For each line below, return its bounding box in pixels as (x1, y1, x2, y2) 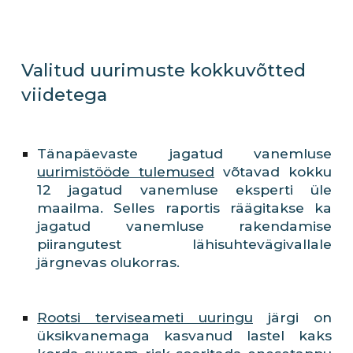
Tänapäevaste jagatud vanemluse (37, 145, 332, 162)
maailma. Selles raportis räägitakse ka (37, 199, 332, 216)
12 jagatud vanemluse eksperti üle (37, 181, 332, 198)
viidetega (21, 84, 108, 106)
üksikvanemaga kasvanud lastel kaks (37, 327, 332, 344)
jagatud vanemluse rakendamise (37, 217, 332, 234)
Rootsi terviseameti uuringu (37, 309, 253, 325)
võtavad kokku (214, 163, 332, 180)
